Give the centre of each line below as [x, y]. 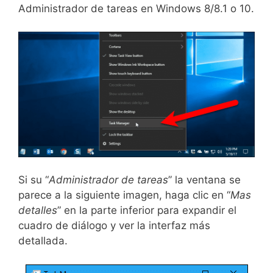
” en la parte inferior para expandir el [147, 211]
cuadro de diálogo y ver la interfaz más [114, 226]
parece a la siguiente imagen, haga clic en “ [124, 195]
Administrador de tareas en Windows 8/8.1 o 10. [136, 8]
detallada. [43, 241]
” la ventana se [204, 180]
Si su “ [34, 180]
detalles [38, 211]
